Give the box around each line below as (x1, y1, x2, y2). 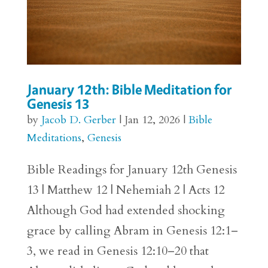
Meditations (26, 130, 81, 146)
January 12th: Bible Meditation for (26, 81, 232, 99)
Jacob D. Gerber (41, 112, 116, 128)
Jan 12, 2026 (124, 112, 180, 128)
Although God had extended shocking (26, 202, 225, 219)
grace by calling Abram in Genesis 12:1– (26, 223, 238, 239)
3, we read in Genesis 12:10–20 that (26, 243, 209, 260)
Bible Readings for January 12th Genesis (26, 162, 237, 178)
